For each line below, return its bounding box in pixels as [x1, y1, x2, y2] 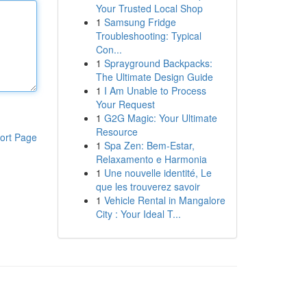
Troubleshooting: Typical [95, 29, 201, 42]
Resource [95, 125, 138, 138]
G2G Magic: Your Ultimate [103, 111, 217, 125]
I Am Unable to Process [103, 84, 206, 97]
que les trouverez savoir [95, 180, 200, 193]
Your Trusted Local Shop [95, 1, 203, 15]
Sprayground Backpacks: [103, 56, 212, 70]
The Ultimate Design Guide [95, 70, 213, 84]
